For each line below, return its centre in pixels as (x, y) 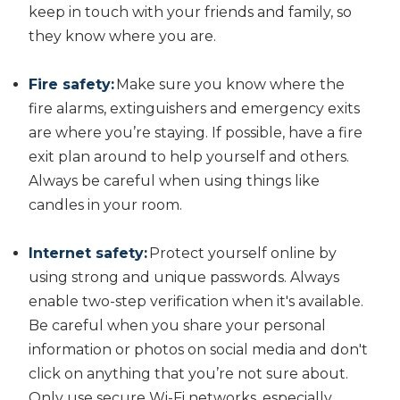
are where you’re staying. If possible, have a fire (196, 132)
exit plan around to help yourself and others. (189, 156)
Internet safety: (88, 253)
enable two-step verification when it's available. (196, 301)
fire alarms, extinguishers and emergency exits (194, 108)
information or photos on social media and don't (198, 349)
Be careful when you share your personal (177, 325)
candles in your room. (107, 204)
